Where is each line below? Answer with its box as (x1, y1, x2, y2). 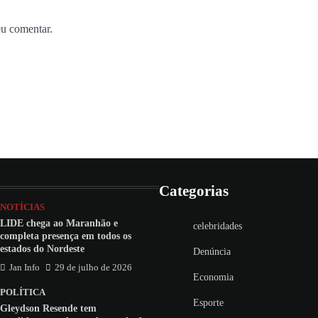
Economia (193, 272, 234, 283)
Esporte (193, 297, 224, 309)
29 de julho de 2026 (55, 263, 132, 273)
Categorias (159, 182, 229, 199)
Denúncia (193, 246, 231, 258)
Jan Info (9, 263, 40, 273)
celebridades (193, 221, 242, 232)
